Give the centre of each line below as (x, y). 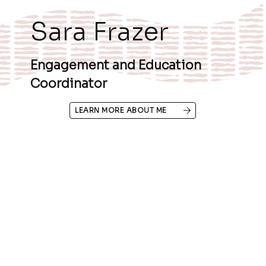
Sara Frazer (99, 32)
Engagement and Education (116, 66)
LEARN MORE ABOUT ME (121, 110)
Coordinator (69, 84)
